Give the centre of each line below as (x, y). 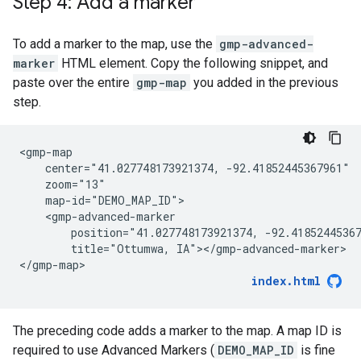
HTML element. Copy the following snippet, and (193, 63)
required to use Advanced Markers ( (114, 350)
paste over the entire (73, 83)
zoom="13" (62, 184)
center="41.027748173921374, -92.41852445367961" (185, 168)
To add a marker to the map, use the (114, 44)
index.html (286, 281)
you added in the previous (264, 83)
